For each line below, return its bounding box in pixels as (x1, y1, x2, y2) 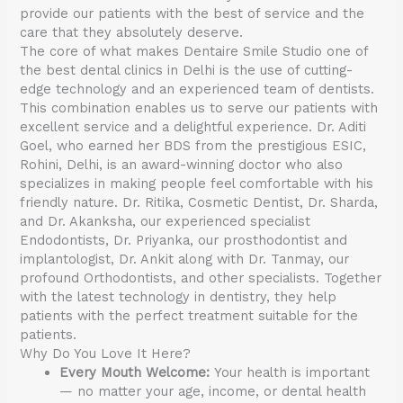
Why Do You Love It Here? (20, 345, 192, 362)
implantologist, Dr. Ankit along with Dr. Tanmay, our (20, 250, 350, 267)
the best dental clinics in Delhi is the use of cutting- (20, 61, 354, 78)
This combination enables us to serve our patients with (20, 99, 379, 116)
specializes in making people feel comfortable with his (20, 175, 374, 192)
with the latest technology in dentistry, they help (20, 288, 337, 305)
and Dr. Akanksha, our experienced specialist (20, 212, 311, 229)
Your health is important (210, 363, 371, 381)
